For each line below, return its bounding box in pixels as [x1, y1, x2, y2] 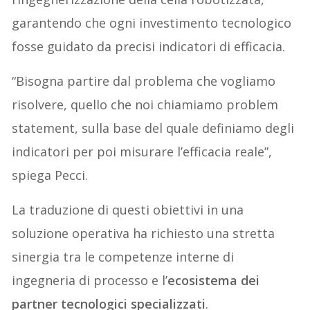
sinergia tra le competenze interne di [12, 248, 235, 266]
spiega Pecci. [12, 167, 89, 184]
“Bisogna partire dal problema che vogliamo [12, 73, 276, 90]
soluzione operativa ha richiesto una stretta [12, 225, 275, 242]
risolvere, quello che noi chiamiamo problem [12, 96, 279, 113]
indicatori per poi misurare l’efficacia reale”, [12, 143, 273, 161]
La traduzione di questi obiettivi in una [12, 201, 244, 219]
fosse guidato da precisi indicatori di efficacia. [12, 38, 286, 55]
